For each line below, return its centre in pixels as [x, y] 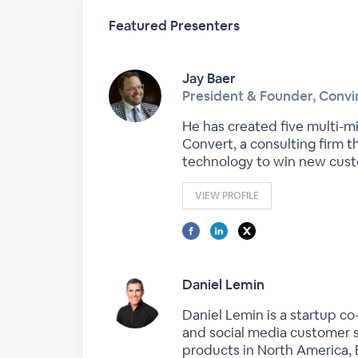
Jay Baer [209, 78]
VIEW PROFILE [227, 196]
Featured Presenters [174, 26]
